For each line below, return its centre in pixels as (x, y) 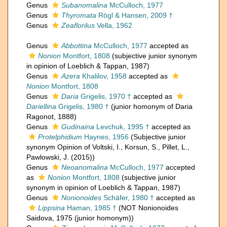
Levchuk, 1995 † (122, 127)
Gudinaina (78, 127)
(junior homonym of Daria (152, 106)
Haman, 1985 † (91, 208)
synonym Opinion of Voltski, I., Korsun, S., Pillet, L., (108, 147)
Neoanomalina (85, 167)
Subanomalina (84, 5)
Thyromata (79, 15)
